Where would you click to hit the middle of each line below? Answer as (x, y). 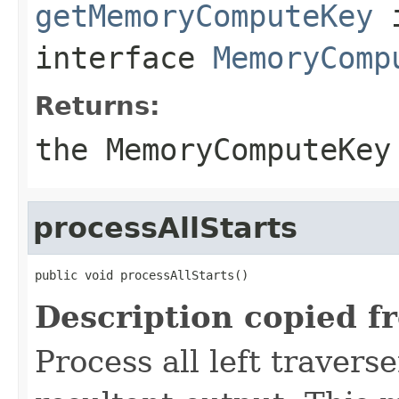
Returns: (98, 106)
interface (124, 57)
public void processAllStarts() (142, 275)
